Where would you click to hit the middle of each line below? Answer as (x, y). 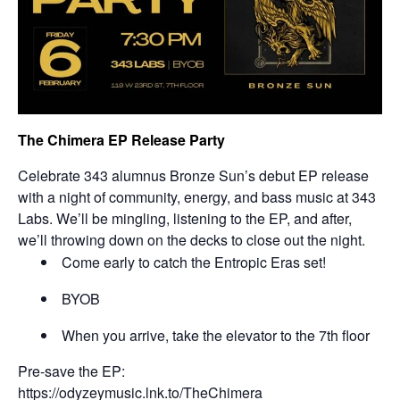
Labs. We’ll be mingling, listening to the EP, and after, (185, 219)
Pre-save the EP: (71, 371)
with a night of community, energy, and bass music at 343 (197, 197)
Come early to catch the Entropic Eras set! (193, 262)
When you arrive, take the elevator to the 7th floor (215, 336)
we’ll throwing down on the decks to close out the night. (192, 240)
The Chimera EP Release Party (121, 140)
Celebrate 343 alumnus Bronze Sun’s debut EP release (193, 176)
